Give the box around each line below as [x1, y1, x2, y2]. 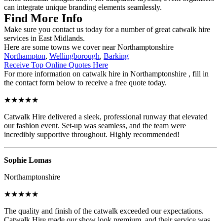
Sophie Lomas [4, 155, 51, 164]
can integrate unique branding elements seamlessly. [4, 2, 162, 11]
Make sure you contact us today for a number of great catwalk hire [4, 25, 210, 34]
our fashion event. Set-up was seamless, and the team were [4, 121, 186, 130]
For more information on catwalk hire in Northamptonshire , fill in [4, 69, 209, 78]
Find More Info [4, 11, 82, 25]
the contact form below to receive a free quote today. [4, 78, 167, 87]
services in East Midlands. [4, 34, 85, 42]
